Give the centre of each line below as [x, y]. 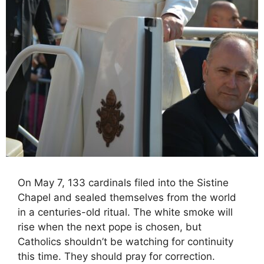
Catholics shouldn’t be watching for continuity [126, 242]
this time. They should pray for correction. [116, 257]
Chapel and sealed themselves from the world [127, 198]
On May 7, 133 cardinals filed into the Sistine [123, 183]
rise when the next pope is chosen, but [110, 227]
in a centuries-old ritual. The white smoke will [125, 212]
